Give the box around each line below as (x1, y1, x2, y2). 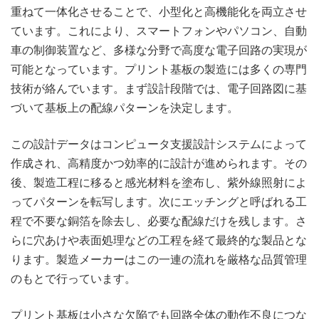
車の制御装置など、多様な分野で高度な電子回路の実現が (11, 43, 307, 58)
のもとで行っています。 (11, 271, 136, 286)
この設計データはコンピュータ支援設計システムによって (11, 137, 307, 152)
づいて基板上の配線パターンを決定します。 (11, 100, 239, 115)
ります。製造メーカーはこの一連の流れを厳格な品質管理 (11, 252, 307, 267)
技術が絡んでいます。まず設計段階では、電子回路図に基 (11, 81, 307, 96)
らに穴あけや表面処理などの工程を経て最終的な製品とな (11, 233, 307, 248)
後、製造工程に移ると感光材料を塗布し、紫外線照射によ (11, 175, 307, 190)
